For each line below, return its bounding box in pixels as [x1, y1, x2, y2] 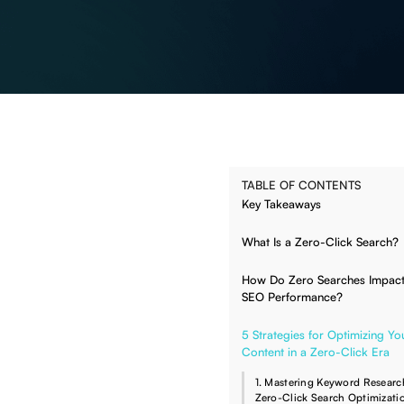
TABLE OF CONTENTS [242, 178, 361, 193]
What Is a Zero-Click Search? [242, 234, 399, 250]
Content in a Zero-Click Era [242, 344, 390, 360]
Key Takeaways [242, 197, 321, 211]
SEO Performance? [242, 289, 343, 305]
